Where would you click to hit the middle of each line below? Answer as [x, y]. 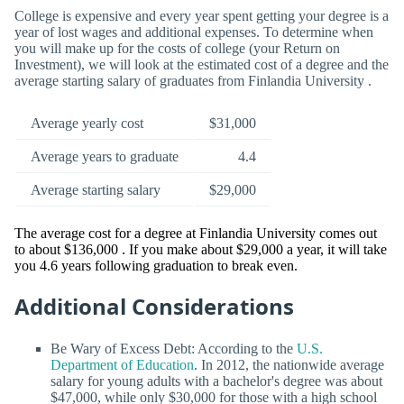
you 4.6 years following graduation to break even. [156, 265]
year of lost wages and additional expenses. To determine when [194, 32]
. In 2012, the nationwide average [289, 365]
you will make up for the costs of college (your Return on [177, 48]
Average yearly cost [87, 123]
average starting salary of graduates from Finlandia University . [193, 80]
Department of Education [122, 365]
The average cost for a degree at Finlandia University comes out [196, 233]
